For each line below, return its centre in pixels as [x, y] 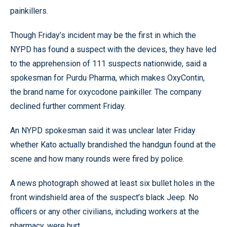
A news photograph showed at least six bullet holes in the [112, 183]
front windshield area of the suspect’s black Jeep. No [104, 197]
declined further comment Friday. [68, 106]
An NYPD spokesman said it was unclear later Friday [103, 130]
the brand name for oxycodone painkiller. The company [106, 92]
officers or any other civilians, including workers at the [105, 212]
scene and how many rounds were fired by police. [97, 159]
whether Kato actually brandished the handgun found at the [113, 145]
